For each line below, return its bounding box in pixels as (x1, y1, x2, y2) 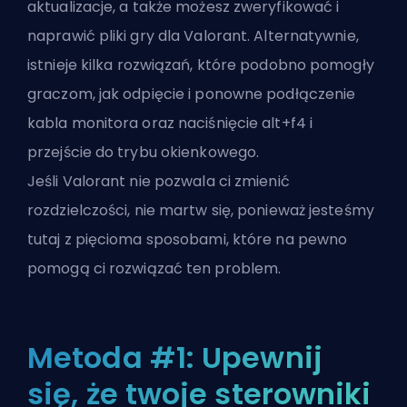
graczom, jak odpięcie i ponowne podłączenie (27, 83, 356, 104)
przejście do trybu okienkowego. (27, 141, 260, 163)
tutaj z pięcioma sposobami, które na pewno (27, 228, 348, 250)
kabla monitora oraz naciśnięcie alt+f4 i (27, 112, 313, 134)
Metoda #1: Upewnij (27, 336, 323, 378)
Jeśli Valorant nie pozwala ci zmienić (27, 170, 290, 192)
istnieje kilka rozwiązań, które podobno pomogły (27, 54, 374, 75)
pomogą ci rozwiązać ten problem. (27, 257, 282, 279)
